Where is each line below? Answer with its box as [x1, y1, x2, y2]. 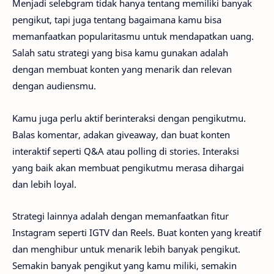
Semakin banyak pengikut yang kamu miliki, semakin [12, 259, 237, 272]
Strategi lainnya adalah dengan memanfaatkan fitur [12, 210, 229, 223]
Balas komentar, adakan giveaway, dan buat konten [12, 128, 230, 141]
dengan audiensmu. [12, 80, 96, 92]
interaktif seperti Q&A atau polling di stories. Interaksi [12, 144, 239, 157]
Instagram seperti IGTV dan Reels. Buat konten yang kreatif [12, 226, 261, 239]
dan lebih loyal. [12, 177, 76, 190]
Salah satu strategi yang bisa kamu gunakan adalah [12, 46, 228, 59]
